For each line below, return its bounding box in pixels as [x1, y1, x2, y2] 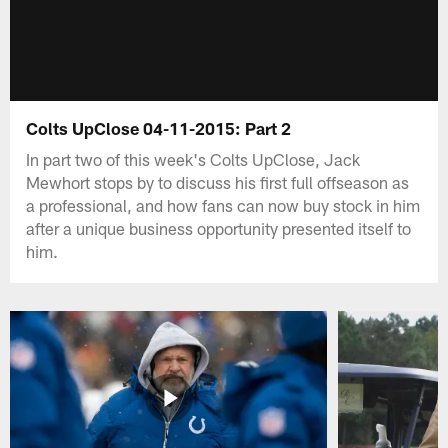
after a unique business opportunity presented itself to [26, 217, 412, 238]
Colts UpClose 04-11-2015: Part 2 [26, 117, 292, 138]
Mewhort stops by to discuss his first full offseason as [26, 171, 410, 192]
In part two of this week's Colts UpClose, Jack [26, 148, 361, 169]
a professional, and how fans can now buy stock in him [26, 194, 421, 215]
